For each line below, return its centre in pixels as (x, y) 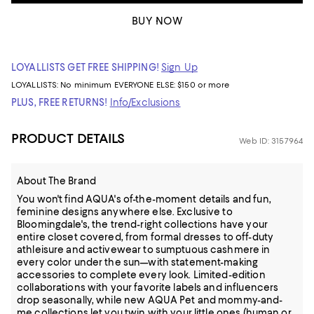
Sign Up (179, 67)
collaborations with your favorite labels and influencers (148, 287)
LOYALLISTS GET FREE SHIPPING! (85, 67)
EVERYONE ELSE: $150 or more (172, 85)
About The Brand (56, 181)
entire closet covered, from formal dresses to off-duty (145, 237)
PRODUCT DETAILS (68, 138)
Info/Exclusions (145, 102)
